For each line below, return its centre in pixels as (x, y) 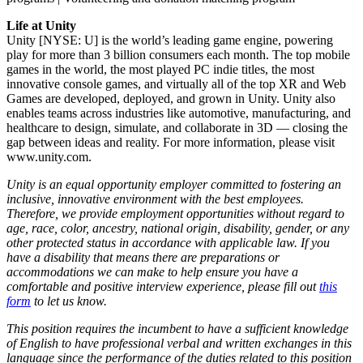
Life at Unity (41, 25)
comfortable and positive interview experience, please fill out (163, 286)
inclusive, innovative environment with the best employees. (155, 199)
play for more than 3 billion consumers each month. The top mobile (178, 54)
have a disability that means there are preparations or (143, 257)
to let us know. (69, 301)
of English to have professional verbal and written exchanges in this (179, 343)
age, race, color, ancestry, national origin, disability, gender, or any (178, 228)
